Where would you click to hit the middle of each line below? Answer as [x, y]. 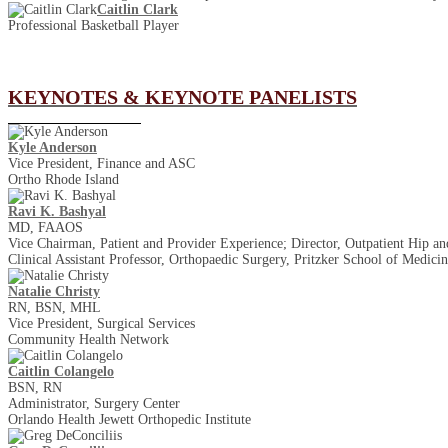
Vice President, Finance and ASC [101, 163]
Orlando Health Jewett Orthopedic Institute [129, 419]
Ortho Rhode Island [63, 179]
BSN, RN [35, 387]
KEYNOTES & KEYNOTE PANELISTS [182, 96]
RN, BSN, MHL [54, 307]
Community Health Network [88, 339]
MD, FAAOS [45, 227]
